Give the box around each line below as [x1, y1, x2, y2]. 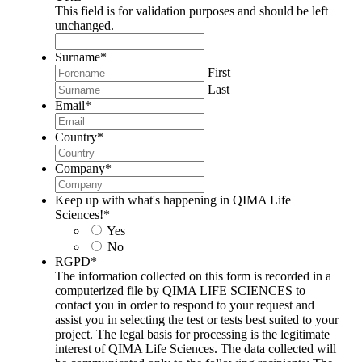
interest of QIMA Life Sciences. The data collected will [55, 342, 336, 356]
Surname [55, 50, 100, 65]
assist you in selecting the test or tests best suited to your [55, 313, 339, 327]
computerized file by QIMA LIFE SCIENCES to [55, 284, 305, 298]
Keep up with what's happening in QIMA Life [55, 193, 291, 208]
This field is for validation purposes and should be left [55, 4, 328, 19]
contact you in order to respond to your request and [55, 298, 314, 313]
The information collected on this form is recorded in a [55, 269, 331, 284]
